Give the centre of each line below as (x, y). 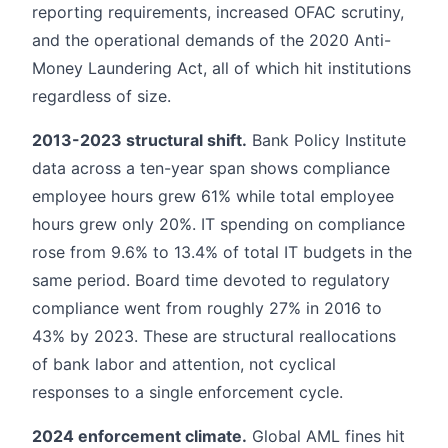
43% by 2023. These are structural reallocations (214, 336)
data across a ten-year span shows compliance (211, 168)
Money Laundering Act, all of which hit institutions (221, 68)
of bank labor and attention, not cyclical (184, 364)
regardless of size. (101, 96)
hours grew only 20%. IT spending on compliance (218, 224)
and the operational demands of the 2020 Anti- (211, 40)
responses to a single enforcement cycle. (187, 392)
